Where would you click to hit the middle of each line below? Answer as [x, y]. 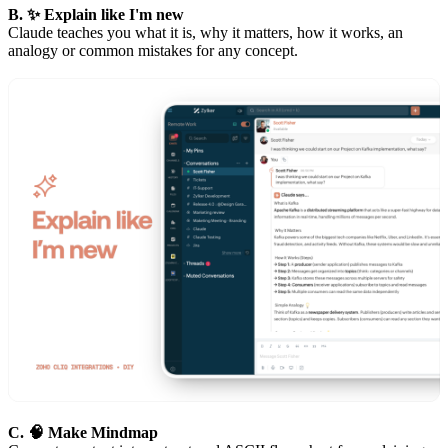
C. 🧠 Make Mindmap [83, 433]
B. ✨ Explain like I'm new [96, 15]
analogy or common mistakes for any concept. [153, 51]
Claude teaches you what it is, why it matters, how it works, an [205, 33]
